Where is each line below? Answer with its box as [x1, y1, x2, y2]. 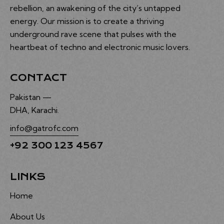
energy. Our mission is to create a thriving [10, 15, 164, 26]
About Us [10, 211, 45, 222]
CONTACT [10, 72, 67, 84]
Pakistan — [10, 91, 51, 102]
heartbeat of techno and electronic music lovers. [10, 41, 190, 52]
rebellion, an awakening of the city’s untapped [10, 2, 180, 13]
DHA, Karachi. [10, 104, 59, 115]
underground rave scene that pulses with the [10, 28, 176, 39]
